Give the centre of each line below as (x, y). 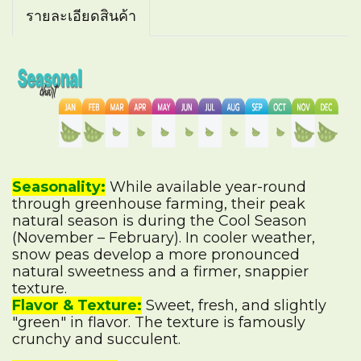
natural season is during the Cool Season (160, 221)
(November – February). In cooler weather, (164, 238)
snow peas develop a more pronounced (156, 255)
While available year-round (206, 187)
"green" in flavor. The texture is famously (159, 322)
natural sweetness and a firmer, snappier (160, 272)
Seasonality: (59, 187)
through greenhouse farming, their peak (159, 204)
